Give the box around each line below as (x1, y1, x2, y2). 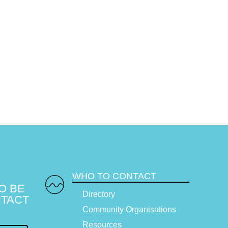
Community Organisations (82, 205, 176, 214)
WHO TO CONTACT (72, 171, 156, 182)
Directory (82, 190, 115, 199)
